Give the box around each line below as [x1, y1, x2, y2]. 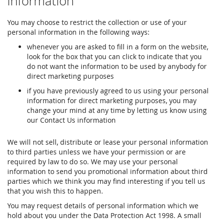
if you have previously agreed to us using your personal [27, 86, 209, 95]
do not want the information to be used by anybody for [27, 62, 207, 71]
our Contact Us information [27, 115, 116, 125]
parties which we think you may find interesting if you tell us [7, 176, 205, 186]
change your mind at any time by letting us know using [27, 106, 207, 115]
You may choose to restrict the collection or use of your [7, 18, 187, 27]
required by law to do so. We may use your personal [7, 157, 178, 166]
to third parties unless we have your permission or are [7, 147, 186, 156]
